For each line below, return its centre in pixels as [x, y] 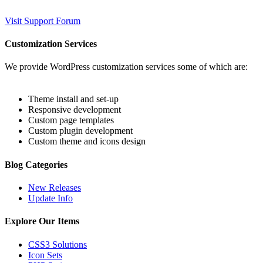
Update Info [50, 198]
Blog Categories [36, 164]
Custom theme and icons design [87, 141]
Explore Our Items [42, 221]
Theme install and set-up [73, 99]
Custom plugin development [80, 131]
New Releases [55, 188]
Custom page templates [71, 120]
